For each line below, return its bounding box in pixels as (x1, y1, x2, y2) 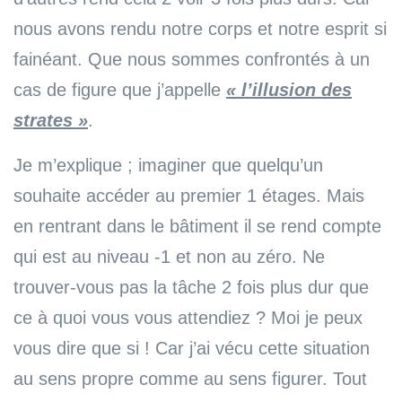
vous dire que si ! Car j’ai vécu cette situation (13, 337, 370, 358)
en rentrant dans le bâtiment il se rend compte (13, 215, 381, 236)
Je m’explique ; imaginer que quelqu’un (13, 154, 323, 175)
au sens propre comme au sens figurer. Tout (13, 368, 367, 389)
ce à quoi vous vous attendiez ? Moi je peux (13, 307, 363, 328)
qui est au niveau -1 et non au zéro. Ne (13, 246, 325, 267)
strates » (13, 109, 88, 130)
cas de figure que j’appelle (13, 79, 226, 100)
